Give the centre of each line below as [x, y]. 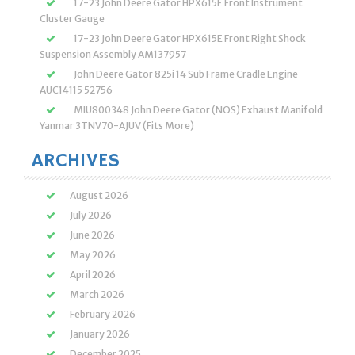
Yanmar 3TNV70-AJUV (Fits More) [117, 126]
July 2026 [91, 215]
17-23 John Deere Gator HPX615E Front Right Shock [190, 38]
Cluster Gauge [72, 19]
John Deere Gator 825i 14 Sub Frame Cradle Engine [186, 74]
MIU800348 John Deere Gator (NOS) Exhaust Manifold [198, 110]
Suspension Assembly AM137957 [113, 54]
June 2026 [92, 235]
